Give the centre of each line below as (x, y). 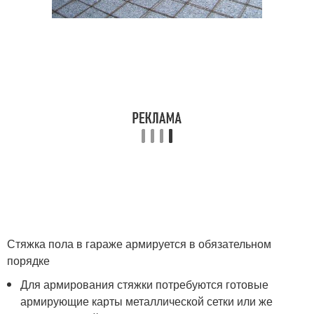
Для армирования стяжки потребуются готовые (145, 284)
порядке (28, 260)
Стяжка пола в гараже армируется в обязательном (139, 243)
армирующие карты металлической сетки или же (147, 301)
